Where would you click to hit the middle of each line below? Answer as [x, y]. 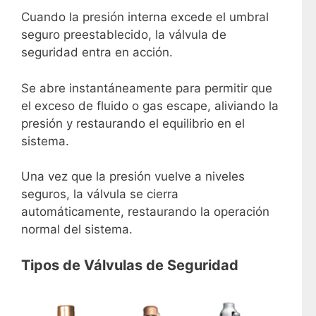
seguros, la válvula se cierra [100, 194]
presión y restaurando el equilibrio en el [133, 123]
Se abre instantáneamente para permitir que [147, 88]
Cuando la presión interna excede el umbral [145, 17]
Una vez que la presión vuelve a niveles [133, 177]
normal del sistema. [77, 230]
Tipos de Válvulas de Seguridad [130, 265]
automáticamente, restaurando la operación [145, 212]
